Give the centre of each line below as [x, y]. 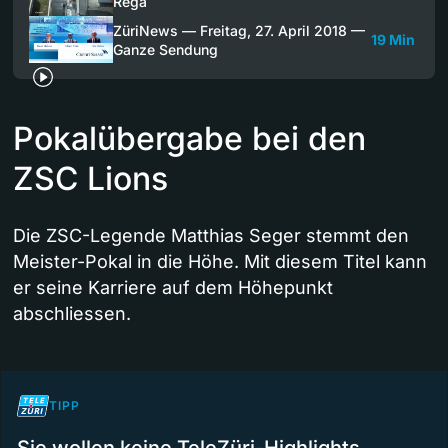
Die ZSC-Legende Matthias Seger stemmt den [211, 236]
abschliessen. [72, 314]
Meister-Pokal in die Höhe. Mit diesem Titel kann [220, 262]
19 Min [393, 39]
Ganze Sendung [165, 49]
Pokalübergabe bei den [189, 139]
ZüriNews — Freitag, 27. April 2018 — [239, 30]
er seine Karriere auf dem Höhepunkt [173, 288]
